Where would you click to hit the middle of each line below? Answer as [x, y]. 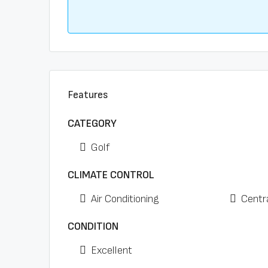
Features [88, 95]
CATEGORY [92, 124]
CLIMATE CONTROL [111, 175]
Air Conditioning [125, 199]
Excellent [112, 250]
